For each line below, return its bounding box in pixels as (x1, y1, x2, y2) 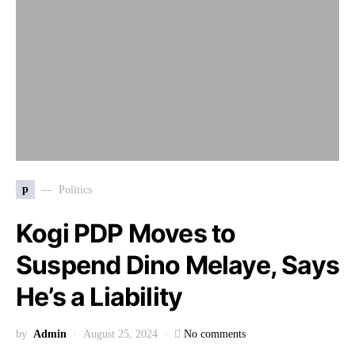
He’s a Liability (16, 281, 188, 312)
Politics (59, 183, 92, 196)
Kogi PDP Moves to (16, 218, 236, 249)
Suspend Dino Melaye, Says (16, 250, 340, 281)
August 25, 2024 (83, 328, 158, 340)
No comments (184, 328, 246, 340)
